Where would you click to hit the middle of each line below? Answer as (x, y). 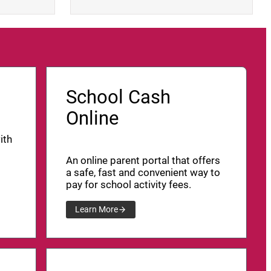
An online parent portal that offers (143, 161)
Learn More (96, 209)
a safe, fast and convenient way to (143, 173)
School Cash (119, 97)
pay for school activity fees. (129, 185)
